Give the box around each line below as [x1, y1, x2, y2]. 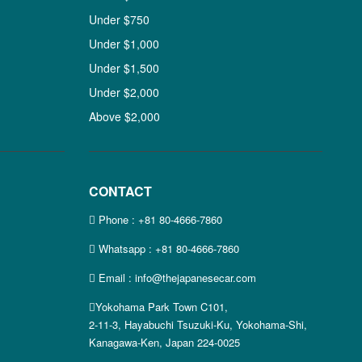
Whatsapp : [95, 241, 156, 256]
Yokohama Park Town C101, [95, 299, 229, 314]
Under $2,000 [89, 84, 160, 100]
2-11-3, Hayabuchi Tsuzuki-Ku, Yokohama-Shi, [89, 317, 308, 332]
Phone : [95, 212, 139, 227]
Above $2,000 [89, 108, 161, 124]
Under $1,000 [89, 36, 160, 52]
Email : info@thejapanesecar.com [95, 270, 257, 285]
